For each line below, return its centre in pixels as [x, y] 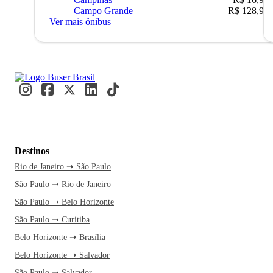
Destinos [32, 151]
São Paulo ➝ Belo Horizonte [64, 202]
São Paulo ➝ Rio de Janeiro [63, 185]
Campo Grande [103, 11]
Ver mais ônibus [80, 22]
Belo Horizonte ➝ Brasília [60, 238]
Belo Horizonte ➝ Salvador [62, 255]
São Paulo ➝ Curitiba [52, 220]
